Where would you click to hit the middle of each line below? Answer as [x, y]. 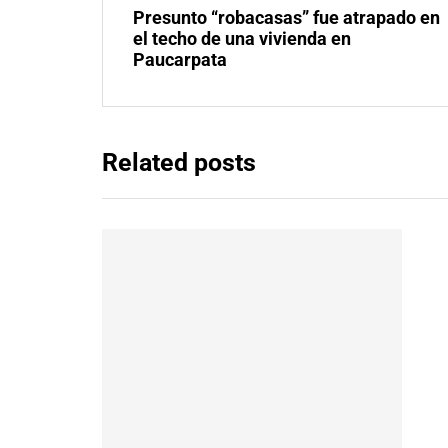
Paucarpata [180, 60]
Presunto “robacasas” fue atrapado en [286, 18]
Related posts [179, 163]
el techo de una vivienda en [242, 39]
